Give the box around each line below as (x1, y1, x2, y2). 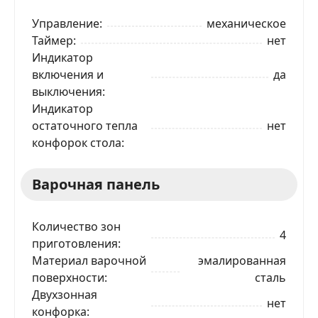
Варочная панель (32, 174, 160, 194)
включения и (32, 66, 104, 82)
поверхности (32, 269, 104, 285)
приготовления (32, 235, 118, 251)
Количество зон (32, 218, 121, 234)
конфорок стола (32, 134, 121, 150)
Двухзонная (32, 286, 97, 302)
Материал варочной (32, 252, 146, 268)
